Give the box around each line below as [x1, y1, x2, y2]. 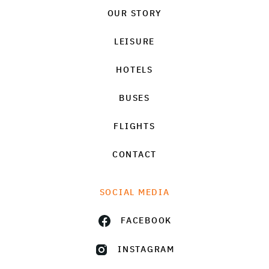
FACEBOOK [121, 215, 172, 226]
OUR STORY [107, 7, 162, 19]
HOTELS [116, 64, 153, 75]
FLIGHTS [113, 120, 156, 131]
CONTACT [112, 148, 157, 160]
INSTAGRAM [118, 244, 175, 255]
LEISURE [113, 35, 156, 47]
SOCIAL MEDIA [99, 186, 170, 198]
